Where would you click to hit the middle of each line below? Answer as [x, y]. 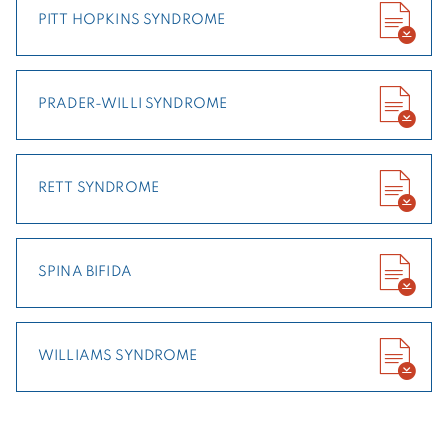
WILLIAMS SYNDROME [118, 356]
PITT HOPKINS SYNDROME [132, 20]
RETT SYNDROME [98, 188]
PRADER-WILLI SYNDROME [133, 104]
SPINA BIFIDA [85, 272]
